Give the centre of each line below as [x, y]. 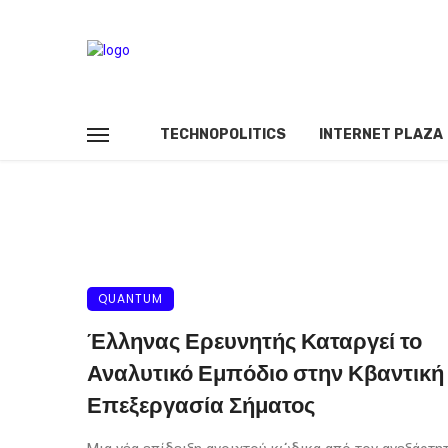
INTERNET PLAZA [381, 134]
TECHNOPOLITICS [223, 134]
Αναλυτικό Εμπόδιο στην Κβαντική [265, 373]
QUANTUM [130, 298]
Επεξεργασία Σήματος [201, 405]
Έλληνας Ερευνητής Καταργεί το [254, 341]
